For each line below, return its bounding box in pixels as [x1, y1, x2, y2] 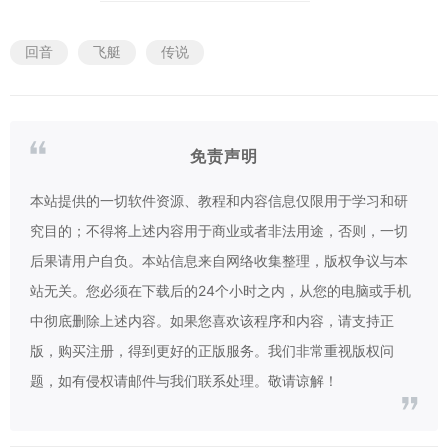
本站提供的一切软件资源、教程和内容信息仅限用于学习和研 [30, 192, 408, 209]
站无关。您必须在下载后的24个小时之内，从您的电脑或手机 [30, 282, 411, 299]
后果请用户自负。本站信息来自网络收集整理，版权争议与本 [30, 252, 408, 269]
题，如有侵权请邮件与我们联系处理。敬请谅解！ [30, 372, 338, 389]
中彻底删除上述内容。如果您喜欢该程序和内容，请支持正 [30, 312, 394, 329]
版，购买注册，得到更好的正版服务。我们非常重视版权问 [30, 342, 394, 359]
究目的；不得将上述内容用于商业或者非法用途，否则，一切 [30, 222, 408, 239]
